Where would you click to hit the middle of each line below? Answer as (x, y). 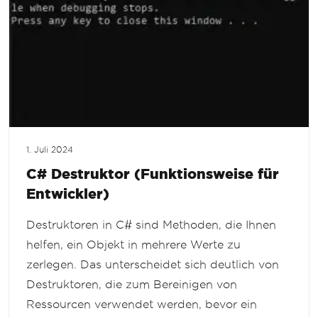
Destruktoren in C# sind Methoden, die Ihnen (151, 225)
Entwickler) (68, 194)
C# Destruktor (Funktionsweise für (153, 174)
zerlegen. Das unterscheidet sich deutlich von (153, 265)
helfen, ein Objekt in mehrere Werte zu (133, 245)
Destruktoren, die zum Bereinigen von (132, 285)
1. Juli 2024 (50, 150)
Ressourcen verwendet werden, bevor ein (142, 305)
